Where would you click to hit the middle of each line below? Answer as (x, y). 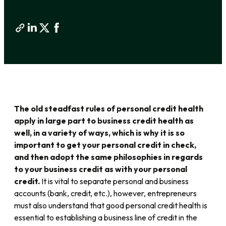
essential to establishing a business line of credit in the (106, 218)
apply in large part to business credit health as (104, 121)
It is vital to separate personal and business (114, 181)
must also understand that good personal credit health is (111, 206)
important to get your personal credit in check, (105, 145)
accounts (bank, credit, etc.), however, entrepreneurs (105, 193)
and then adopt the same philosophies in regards (108, 157)
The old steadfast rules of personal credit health (109, 109)
